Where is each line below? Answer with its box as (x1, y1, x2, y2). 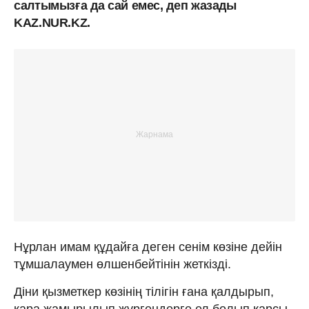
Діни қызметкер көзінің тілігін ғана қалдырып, (14, 284, 274, 299)
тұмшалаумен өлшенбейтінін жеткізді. (14, 257, 231, 271)
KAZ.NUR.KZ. (14, 15, 91, 30)
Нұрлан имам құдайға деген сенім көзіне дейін (14, 239, 282, 254)
